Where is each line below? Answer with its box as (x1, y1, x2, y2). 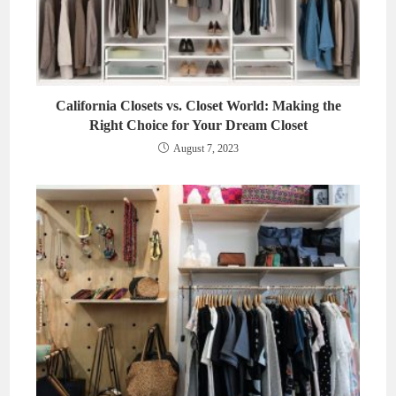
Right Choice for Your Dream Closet (88, 118, 308, 133)
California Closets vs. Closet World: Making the (55, 98, 341, 114)
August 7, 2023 (172, 142, 239, 156)
